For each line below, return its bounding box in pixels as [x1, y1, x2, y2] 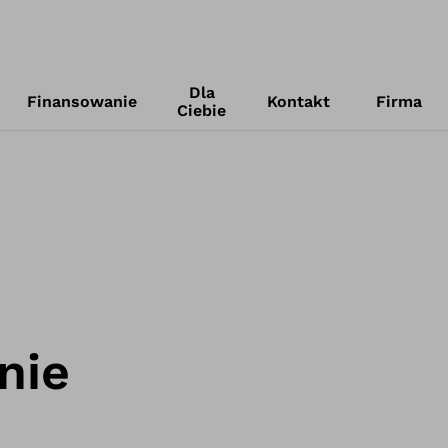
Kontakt [267, 92, 331, 111]
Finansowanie [26, 92, 137, 111]
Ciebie [177, 101, 227, 120]
